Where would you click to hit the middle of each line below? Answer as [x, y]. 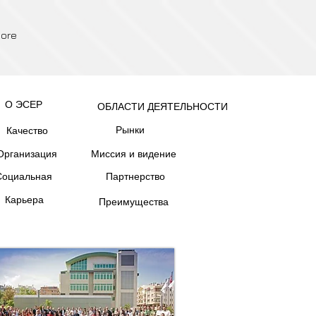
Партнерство [135, 176]
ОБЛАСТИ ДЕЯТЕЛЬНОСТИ [162, 107]
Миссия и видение [134, 154]
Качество [27, 130]
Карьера [24, 200]
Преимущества [134, 202]
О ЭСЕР [23, 104]
